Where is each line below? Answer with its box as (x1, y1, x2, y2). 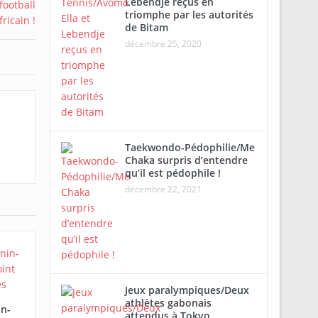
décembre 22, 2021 (124, 183, 202, 195)
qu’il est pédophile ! (124, 166, 221, 180)
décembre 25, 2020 (124, 38, 202, 50)
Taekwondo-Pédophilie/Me (124, 141, 255, 154)
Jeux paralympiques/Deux (124, 283, 249, 297)
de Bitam (124, 21, 168, 34)
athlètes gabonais (124, 296, 212, 309)
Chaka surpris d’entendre (124, 153, 248, 167)
